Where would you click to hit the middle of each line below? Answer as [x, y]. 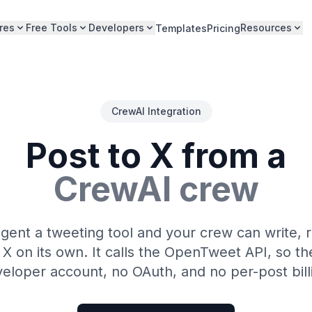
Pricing [223, 28]
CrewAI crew [156, 189]
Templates [181, 28]
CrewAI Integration [156, 111]
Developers [116, 28]
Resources [266, 28]
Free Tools [51, 28]
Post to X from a [156, 156]
